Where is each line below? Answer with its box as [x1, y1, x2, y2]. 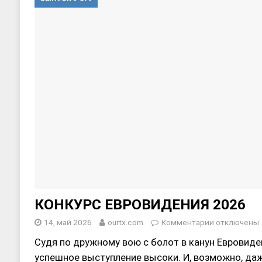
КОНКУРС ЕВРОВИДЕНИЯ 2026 [34, 195, 246, 213]
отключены [213, 217, 259, 227]
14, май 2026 [43, 217, 92, 227]
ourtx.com [107, 217, 143, 227]
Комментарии [161, 217, 214, 227]
